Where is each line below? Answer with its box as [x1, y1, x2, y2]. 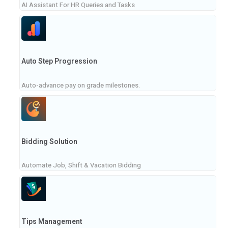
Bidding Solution [21, 136, 77, 147]
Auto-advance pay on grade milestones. [21, 80, 140, 90]
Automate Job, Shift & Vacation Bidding [21, 160, 141, 170]
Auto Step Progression [21, 56, 97, 67]
